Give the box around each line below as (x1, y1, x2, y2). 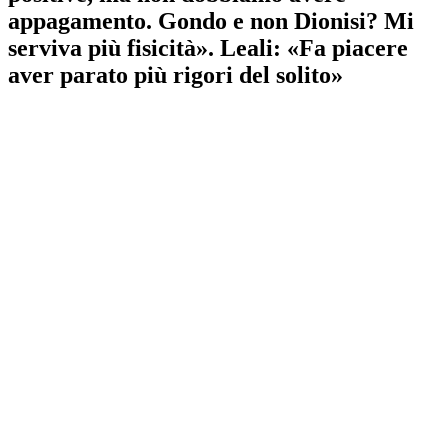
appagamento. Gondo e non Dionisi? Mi (8, 7, 414, 34)
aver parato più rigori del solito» (8, 61, 343, 88)
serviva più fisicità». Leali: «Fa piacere (8, 34, 408, 61)
